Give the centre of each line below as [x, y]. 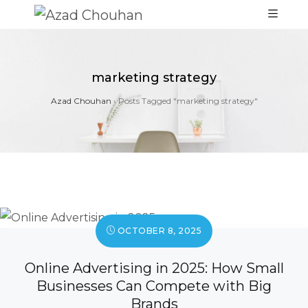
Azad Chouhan [81, 100]
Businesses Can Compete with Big [154, 286]
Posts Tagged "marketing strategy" [188, 100]
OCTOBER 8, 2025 [158, 230]
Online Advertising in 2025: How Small [154, 268]
